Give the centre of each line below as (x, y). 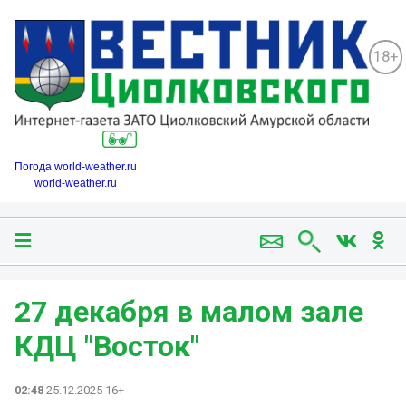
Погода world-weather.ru (76, 167)
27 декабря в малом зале (189, 312)
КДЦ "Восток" (107, 347)
